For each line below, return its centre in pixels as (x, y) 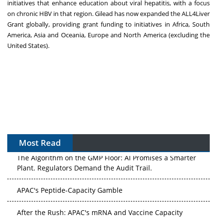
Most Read (40, 143)
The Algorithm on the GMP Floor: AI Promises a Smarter (107, 157)
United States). (28, 46)
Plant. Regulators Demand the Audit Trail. (85, 167)
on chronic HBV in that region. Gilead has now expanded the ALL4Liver (108, 14)
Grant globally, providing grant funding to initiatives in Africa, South (108, 24)
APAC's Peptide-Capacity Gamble (70, 189)
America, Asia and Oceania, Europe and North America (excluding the (108, 35)
